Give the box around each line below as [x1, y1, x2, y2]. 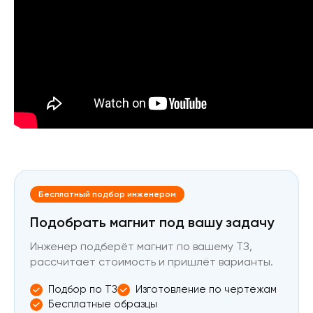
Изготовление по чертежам [136, 283, 277, 296]
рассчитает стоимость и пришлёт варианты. [30, 255, 273, 268]
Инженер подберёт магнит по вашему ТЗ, [30, 240, 252, 253]
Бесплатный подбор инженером [38, 189, 176, 199]
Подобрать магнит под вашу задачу [30, 214, 274, 231]
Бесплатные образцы [48, 298, 157, 310]
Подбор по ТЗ [48, 283, 117, 296]
